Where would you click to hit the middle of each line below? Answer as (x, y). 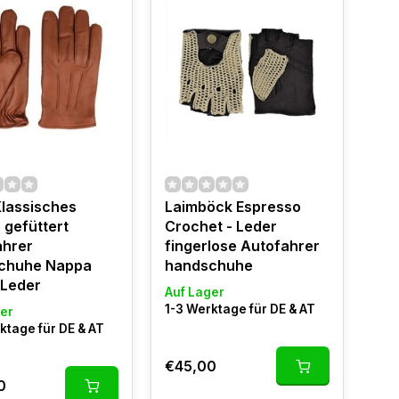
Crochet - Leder (220, 226)
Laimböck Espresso (232, 207)
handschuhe (208, 265)
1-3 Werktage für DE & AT (240, 309)
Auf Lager (194, 292)
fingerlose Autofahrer (242, 246)
